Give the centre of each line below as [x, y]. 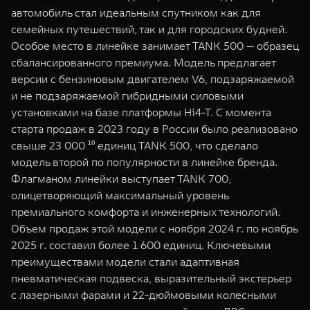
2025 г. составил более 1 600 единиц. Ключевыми [141, 245]
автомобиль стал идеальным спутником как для [136, 12]
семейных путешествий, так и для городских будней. [149, 29]
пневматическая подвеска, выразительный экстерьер [151, 278]
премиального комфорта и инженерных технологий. [146, 212]
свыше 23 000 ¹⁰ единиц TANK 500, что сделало [135, 145]
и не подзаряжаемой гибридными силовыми [127, 95]
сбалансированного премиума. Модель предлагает [143, 62]
